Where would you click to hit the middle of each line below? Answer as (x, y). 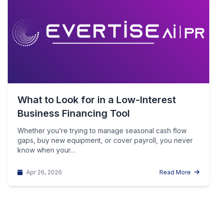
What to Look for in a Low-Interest (97, 100)
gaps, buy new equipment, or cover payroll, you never (105, 140)
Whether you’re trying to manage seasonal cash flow (102, 131)
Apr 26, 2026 (43, 172)
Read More (176, 172)
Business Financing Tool (74, 113)
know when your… (46, 150)
